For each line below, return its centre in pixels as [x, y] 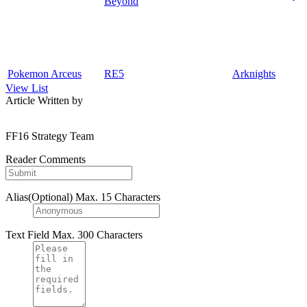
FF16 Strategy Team [50, 136]
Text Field [27, 235]
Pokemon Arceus [45, 74]
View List [27, 88]
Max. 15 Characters [118, 197]
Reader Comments [46, 160]
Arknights [254, 74]
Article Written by [44, 101]
